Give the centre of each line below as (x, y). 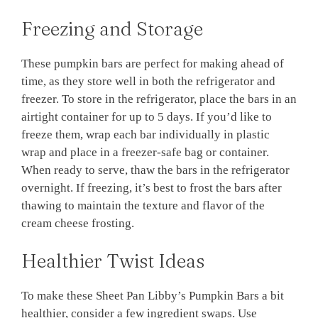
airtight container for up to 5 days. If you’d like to (147, 116)
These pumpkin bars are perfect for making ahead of (153, 63)
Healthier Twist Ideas (113, 261)
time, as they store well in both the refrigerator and (148, 81)
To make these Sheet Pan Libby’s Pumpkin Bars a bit (153, 296)
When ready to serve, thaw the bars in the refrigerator (155, 170)
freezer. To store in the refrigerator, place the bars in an (159, 99)
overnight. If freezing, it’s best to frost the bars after (152, 187)
